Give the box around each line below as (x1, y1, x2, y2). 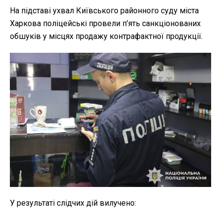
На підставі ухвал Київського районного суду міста (10, 6, 199, 16)
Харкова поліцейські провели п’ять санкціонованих (10, 19, 201, 29)
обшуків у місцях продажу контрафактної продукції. (10, 32, 203, 41)
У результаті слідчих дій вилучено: (10, 198, 136, 208)
